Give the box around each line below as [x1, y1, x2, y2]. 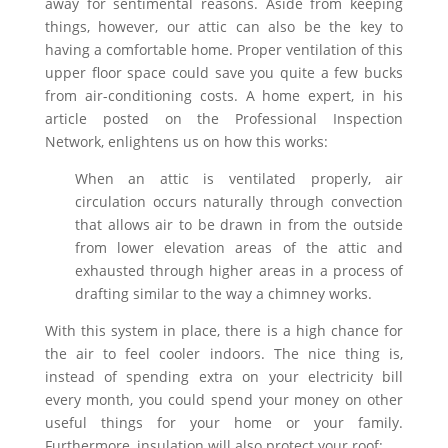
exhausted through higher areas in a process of [74, 261, 404, 280]
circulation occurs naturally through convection [74, 192, 404, 211]
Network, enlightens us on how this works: [44, 132, 328, 151]
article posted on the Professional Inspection [44, 109, 404, 128]
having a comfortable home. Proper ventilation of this [44, 40, 404, 59]
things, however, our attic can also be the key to [44, 17, 404, 36]
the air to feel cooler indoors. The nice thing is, [44, 344, 404, 363]
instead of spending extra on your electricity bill [44, 367, 404, 386]
